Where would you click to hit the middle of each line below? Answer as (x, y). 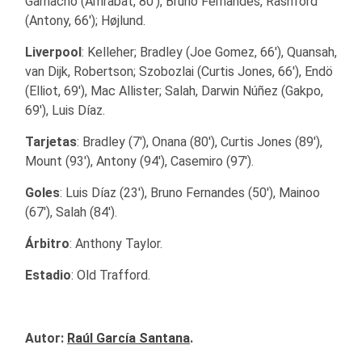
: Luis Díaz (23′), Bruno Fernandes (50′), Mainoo (190, 192)
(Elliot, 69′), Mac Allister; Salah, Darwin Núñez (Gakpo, (174, 90)
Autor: (46, 338)
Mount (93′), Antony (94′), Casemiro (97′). (139, 161)
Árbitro (47, 243)
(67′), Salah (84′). (71, 212)
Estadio (48, 275)
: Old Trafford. (111, 275)
